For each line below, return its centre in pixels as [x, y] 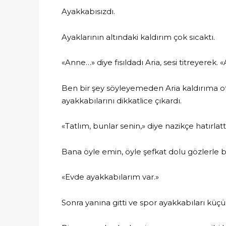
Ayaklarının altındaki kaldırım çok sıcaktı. [138, 37]
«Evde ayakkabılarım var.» [110, 177]
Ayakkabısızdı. [88, 11]
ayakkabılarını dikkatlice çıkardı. [122, 100]
